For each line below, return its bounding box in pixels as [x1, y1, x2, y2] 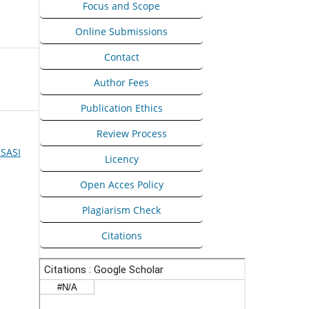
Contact [103, 50, 139, 63]
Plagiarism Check [82, 203, 161, 217]
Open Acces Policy [79, 177, 163, 191]
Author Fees [94, 75, 149, 89]
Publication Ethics [80, 101, 163, 114]
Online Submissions [75, 24, 168, 38]
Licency [104, 152, 139, 166]
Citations [101, 228, 142, 242]
